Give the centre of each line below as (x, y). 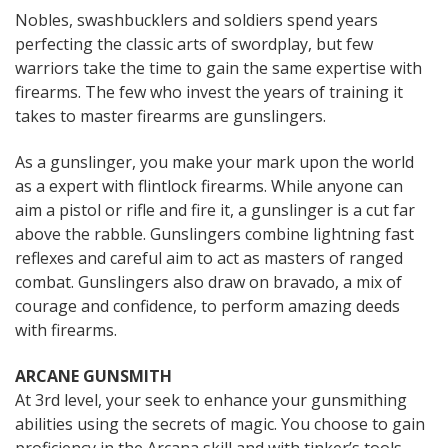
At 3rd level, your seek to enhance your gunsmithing (211, 400)
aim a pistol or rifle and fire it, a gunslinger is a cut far (215, 210)
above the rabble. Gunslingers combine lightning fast (214, 234)
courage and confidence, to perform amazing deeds (207, 306)
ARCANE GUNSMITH (93, 376)
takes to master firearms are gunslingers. (170, 116)
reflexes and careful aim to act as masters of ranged (209, 258)
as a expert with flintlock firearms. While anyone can (209, 186)
